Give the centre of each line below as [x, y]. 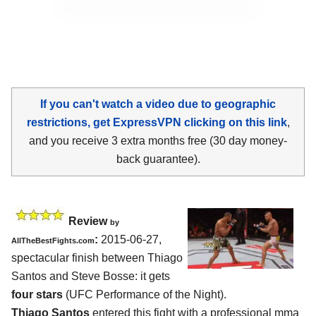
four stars [37, 294]
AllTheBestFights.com [53, 240]
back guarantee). [158, 159]
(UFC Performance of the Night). [145, 294]
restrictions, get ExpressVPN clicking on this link [157, 122]
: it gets [152, 276]
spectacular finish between [79, 257]
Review [89, 221]
